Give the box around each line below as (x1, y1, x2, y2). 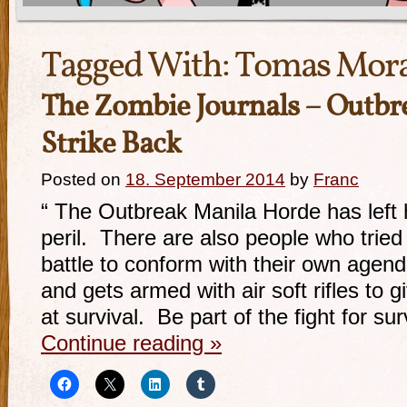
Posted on (41, 170, 121, 189)
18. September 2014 (125, 170, 285, 189)
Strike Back (41, 124, 181, 166)
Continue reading (41, 332, 210, 355)
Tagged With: (41, 42, 234, 93)
